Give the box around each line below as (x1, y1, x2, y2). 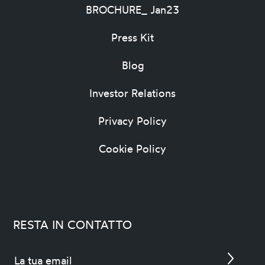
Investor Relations (89, 86, 176, 99)
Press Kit (111, 31, 154, 44)
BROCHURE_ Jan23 (86, 3, 179, 16)
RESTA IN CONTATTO (13, 217, 132, 232)
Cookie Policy (99, 142, 166, 155)
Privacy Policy (98, 114, 167, 127)
